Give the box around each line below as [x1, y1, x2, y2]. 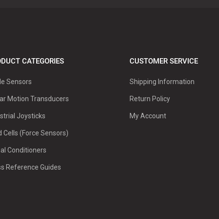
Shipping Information [129, 77, 195, 86]
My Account [129, 111, 166, 120]
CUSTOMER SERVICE [129, 56, 198, 66]
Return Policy [129, 94, 170, 103]
